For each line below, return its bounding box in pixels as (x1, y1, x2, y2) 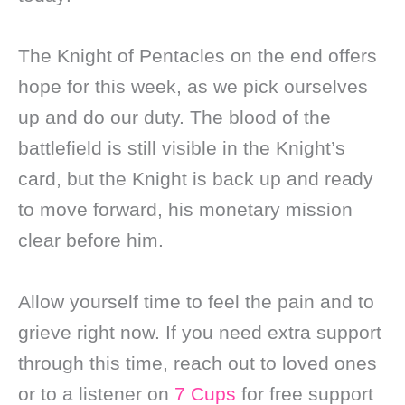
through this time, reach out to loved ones (18, 352, 377, 373)
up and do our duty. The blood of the (18, 107, 331, 128)
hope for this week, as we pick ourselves (18, 76, 368, 98)
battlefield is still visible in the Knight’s (18, 137, 345, 159)
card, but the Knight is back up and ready (18, 168, 373, 190)
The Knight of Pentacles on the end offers (18, 45, 377, 67)
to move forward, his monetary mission (18, 199, 353, 221)
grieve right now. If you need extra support (18, 321, 381, 343)
